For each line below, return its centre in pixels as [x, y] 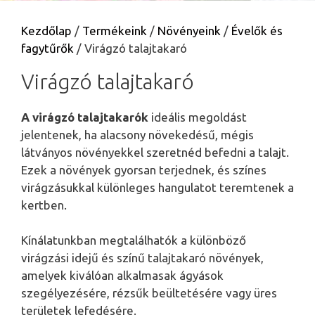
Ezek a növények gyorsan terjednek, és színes [144, 169]
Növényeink [189, 30]
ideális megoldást [198, 117]
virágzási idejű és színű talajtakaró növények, [142, 258]
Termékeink [115, 30]
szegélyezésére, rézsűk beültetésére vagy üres [149, 293]
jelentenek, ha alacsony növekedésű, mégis [137, 134]
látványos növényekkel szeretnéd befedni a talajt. [155, 152]
